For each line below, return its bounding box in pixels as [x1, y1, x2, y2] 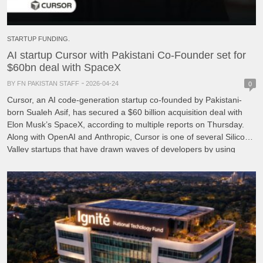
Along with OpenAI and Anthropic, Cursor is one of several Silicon [7, 132, 249, 141]
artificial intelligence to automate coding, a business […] [7, 157, 213, 166]
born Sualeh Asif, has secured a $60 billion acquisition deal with [7, 107, 242, 117]
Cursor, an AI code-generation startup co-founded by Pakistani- [7, 95, 242, 104]
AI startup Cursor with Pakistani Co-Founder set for [7, 49, 246, 61]
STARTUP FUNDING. [7, 35, 70, 42]
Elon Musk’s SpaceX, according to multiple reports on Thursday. [7, 120, 244, 129]
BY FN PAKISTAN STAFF [7, 80, 79, 87]
